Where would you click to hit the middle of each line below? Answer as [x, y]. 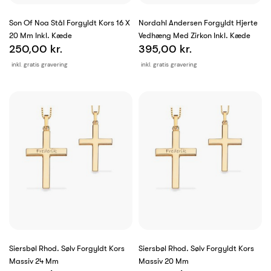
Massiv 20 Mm [164, 261]
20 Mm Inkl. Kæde [41, 36]
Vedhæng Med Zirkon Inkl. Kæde [194, 36]
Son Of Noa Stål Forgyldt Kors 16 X [70, 23]
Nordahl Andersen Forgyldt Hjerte [198, 23]
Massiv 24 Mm [34, 261]
